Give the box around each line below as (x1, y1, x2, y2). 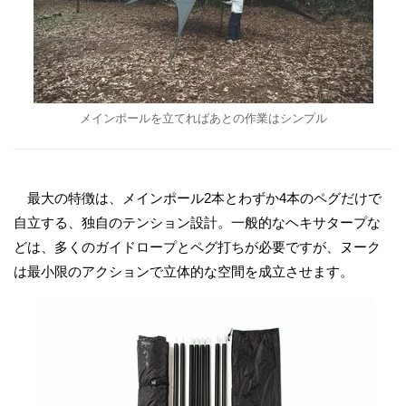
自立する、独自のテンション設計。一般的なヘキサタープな (14, 215, 381, 230)
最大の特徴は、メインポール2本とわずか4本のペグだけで (14, 190, 382, 206)
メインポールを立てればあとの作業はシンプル (79, 111, 327, 125)
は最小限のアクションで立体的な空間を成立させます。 (14, 264, 353, 279)
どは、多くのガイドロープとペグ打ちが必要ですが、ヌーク (14, 239, 381, 255)
